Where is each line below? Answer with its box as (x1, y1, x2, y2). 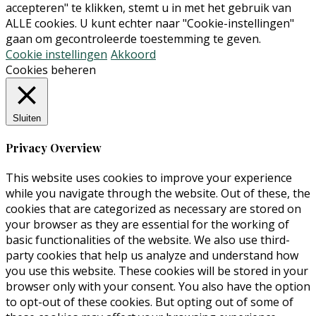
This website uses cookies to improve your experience (6, 170, 292, 186)
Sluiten (13, 112, 41, 123)
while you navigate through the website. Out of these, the (6, 186, 310, 202)
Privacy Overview (6, 140, 102, 155)
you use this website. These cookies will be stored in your (6, 263, 308, 279)
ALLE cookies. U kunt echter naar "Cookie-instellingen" (6, 15, 294, 31)
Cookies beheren (6, 61, 96, 78)
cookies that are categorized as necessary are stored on (6, 201, 301, 217)
